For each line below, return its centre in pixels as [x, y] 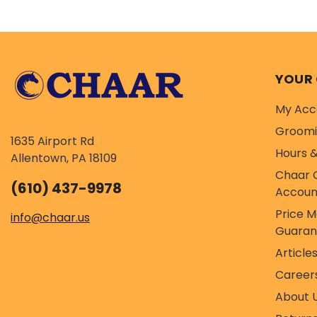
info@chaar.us [50, 217]
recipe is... [141, 9]
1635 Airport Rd [52, 141]
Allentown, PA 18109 [64, 158]
